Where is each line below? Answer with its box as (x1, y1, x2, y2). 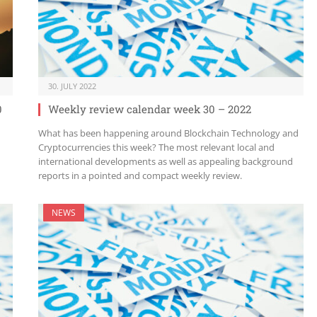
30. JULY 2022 (48, 81, 96, 92)
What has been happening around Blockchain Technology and (38, 127, 299, 140)
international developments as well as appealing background (38, 155, 293, 168)
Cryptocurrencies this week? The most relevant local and (38, 141, 275, 154)
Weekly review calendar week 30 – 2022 (48, 102, 251, 117)
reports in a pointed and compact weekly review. (38, 169, 242, 183)
